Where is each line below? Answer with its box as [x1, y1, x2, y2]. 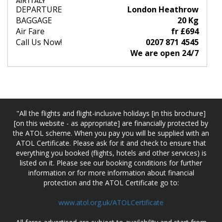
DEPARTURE [16, 4, 62, 15]
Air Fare [16, 26, 45, 37]
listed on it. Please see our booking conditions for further [20, 158, 202, 168]
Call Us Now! [16, 37, 62, 48]
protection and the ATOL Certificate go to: [43, 178, 179, 188]
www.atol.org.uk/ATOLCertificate [58, 198, 164, 208]
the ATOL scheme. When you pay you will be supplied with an [13, 128, 209, 138]
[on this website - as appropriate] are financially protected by [14, 118, 208, 128]
